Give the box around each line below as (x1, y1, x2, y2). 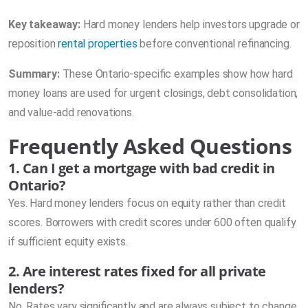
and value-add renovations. (8, 106, 134, 120)
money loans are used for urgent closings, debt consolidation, (8, 87, 298, 100)
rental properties (58, 37, 137, 51)
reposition (8, 37, 58, 51)
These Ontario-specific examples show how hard (59, 67, 293, 81)
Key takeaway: (8, 18, 80, 32)
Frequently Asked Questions (8, 132, 292, 161)
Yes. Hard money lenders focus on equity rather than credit (8, 197, 286, 210)
